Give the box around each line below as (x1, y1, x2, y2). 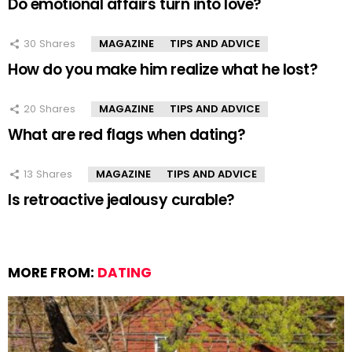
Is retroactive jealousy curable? (8, 189, 235, 211)
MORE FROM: (8, 262, 97, 282)
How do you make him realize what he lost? (8, 58, 318, 80)
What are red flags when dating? (8, 123, 246, 145)
